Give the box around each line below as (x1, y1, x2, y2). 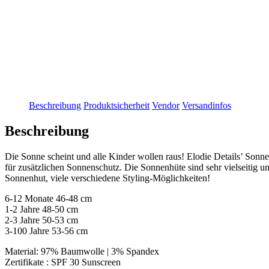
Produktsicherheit (83, 100, 150, 110)
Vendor (152, 100, 180, 110)
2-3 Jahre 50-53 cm (5, 214, 78, 225)
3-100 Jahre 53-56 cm (5, 225, 88, 236)
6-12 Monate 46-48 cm (5, 193, 92, 204)
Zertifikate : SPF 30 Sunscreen (5, 256, 121, 267)
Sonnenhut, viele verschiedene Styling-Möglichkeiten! (5, 172, 210, 183)
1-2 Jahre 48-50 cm (5, 204, 78, 214)
